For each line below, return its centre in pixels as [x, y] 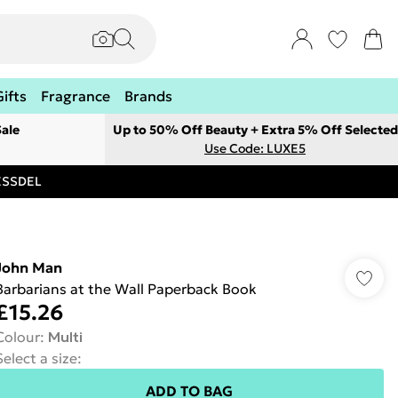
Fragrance [76, 96]
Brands [148, 96]
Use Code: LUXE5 [255, 148]
